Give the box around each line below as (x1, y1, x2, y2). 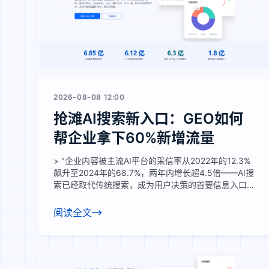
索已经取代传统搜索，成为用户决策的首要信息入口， (53, 180, 255, 190)
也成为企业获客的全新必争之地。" (53, 192, 183, 202)
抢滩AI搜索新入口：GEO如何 (53, 110, 243, 127)
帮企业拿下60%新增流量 (53, 129, 214, 147)
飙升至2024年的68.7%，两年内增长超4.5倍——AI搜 (53, 168, 254, 178)
